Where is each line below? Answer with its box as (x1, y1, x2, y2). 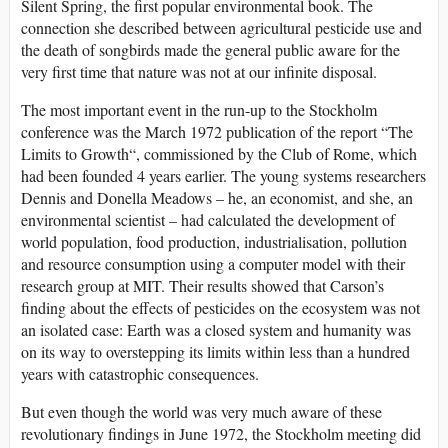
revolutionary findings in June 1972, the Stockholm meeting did (21, 422, 421, 444)
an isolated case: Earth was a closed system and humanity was (21, 318, 411, 340)
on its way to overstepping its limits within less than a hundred (21, 340, 410, 362)
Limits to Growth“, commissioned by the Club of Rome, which (21, 142, 417, 164)
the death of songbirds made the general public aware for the (21, 38, 400, 60)
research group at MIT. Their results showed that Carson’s (21, 274, 384, 296)
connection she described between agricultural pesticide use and (21, 16, 422, 38)
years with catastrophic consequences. (21, 362, 259, 384)
